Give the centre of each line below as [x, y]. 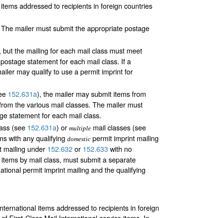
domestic [79, 139]
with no [120, 149]
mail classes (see [118, 127]
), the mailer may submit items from [91, 94]
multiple [80, 128]
